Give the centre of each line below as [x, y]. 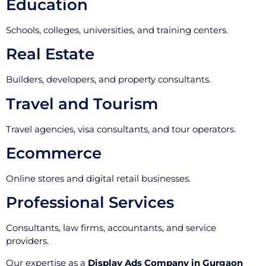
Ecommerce [54, 153]
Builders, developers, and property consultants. [108, 80]
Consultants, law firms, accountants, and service [111, 228]
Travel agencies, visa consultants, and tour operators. [121, 129]
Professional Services [90, 203]
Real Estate [50, 54]
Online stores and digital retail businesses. [98, 178]
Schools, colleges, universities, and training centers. [117, 30]
